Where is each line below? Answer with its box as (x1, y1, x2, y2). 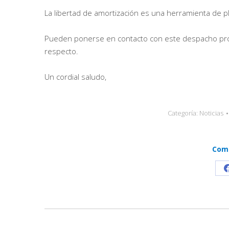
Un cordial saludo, (44, 72, 106, 82)
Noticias (199, 108, 224, 118)
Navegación (44, 207, 119, 227)
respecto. (44, 46, 78, 57)
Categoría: (168, 108, 200, 118)
